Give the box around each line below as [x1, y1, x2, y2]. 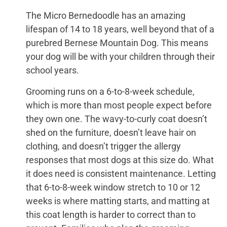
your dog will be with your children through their [25, 51, 215, 62]
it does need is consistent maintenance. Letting [25, 168, 216, 179]
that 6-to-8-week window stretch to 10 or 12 [25, 181, 200, 193]
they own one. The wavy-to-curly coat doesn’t [25, 113, 207, 124]
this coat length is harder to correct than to [25, 209, 196, 220]
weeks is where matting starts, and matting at [25, 195, 210, 206]
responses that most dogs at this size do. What [25, 154, 214, 165]
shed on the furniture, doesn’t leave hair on [25, 127, 196, 138]
